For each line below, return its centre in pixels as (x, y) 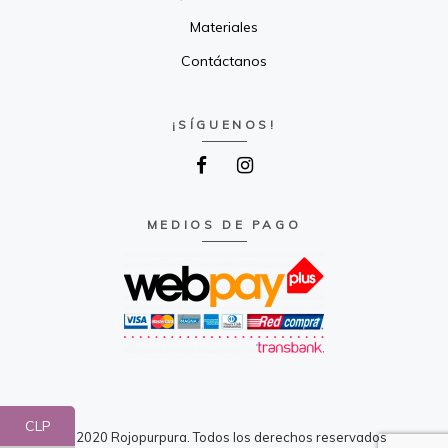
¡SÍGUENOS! (224, 124)
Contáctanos (224, 60)
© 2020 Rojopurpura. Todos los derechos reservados (224, 436)
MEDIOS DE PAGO (224, 224)
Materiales (224, 26)
